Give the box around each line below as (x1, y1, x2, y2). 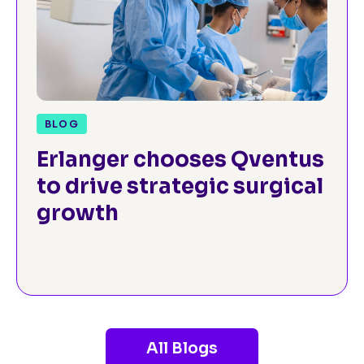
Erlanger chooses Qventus (37, 145, 324, 173)
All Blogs (146, 338, 218, 358)
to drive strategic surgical (37, 172, 323, 200)
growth (37, 199, 119, 227)
